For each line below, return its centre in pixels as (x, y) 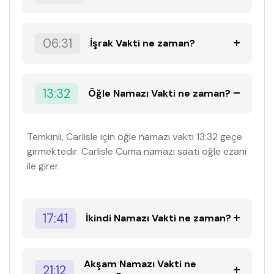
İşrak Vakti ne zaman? (143, 43)
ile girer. (43, 166)
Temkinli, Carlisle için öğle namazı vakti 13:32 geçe (135, 136)
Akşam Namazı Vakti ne (140, 264)
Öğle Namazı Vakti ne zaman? (160, 94)
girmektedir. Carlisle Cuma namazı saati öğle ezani (137, 151)
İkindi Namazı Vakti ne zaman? (159, 218)
